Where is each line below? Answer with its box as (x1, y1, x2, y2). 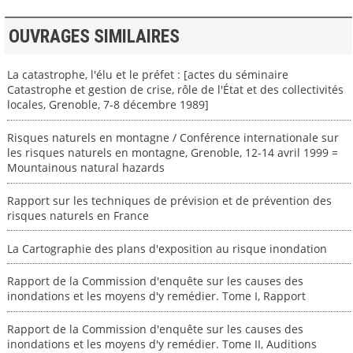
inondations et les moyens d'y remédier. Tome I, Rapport (6, 288, 306, 304)
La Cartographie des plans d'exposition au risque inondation (6, 240, 327, 256)
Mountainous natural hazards (6, 160, 165, 175)
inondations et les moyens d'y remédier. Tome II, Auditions (6, 336, 317, 351)
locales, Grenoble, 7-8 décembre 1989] (6, 97, 209, 113)
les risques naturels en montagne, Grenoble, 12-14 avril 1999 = (6, 145, 338, 160)
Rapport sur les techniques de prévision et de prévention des (6, 192, 332, 208)
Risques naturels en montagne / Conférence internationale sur (6, 130, 339, 145)
